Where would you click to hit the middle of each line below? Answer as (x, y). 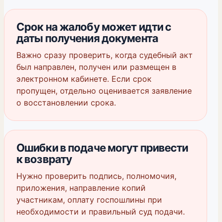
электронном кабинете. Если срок (84, 79)
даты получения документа (87, 38)
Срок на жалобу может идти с (94, 27)
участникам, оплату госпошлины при (89, 200)
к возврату (44, 159)
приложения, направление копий (81, 188)
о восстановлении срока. (66, 103)
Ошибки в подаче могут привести (102, 148)
